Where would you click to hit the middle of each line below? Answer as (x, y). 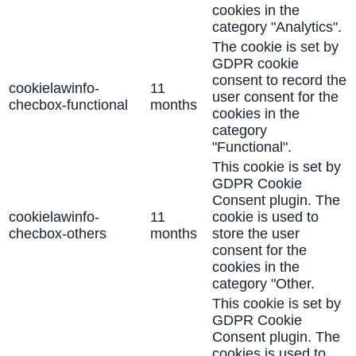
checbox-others (58, 234)
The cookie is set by (275, 47)
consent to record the (279, 81)
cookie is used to (265, 217)
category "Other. (263, 284)
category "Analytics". (277, 27)
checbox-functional (68, 105)
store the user (256, 234)
